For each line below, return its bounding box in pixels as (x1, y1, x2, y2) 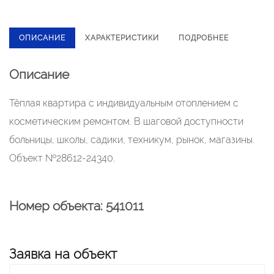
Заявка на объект (9, 246, 117, 262)
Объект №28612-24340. (9, 152, 115, 164)
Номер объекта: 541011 (9, 198, 144, 213)
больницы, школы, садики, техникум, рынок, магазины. (9, 134, 254, 146)
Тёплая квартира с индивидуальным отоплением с (9, 97, 239, 109)
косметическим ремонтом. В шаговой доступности (9, 116, 243, 127)
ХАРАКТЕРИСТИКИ (85, 34, 159, 42)
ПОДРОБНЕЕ (179, 34, 229, 42)
